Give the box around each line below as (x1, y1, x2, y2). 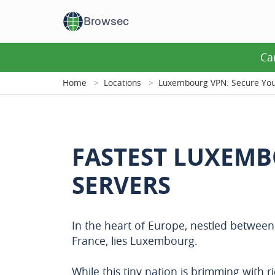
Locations (104, 77, 141, 88)
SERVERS (72, 168, 171, 202)
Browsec (83, 14, 129, 28)
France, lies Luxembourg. (72, 233, 198, 248)
